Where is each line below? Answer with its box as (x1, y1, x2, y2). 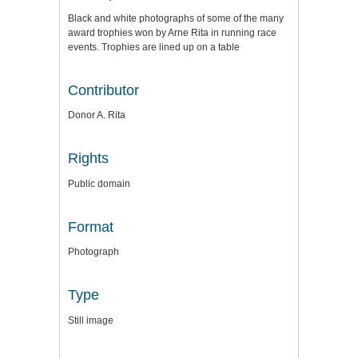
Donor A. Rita (68, 109, 125, 121)
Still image (68, 314, 113, 326)
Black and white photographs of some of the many (68, 12, 284, 24)
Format (68, 218, 113, 235)
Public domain (68, 177, 130, 189)
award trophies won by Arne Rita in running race (68, 26, 276, 38)
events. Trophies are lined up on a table (68, 41, 240, 53)
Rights (68, 150, 109, 167)
